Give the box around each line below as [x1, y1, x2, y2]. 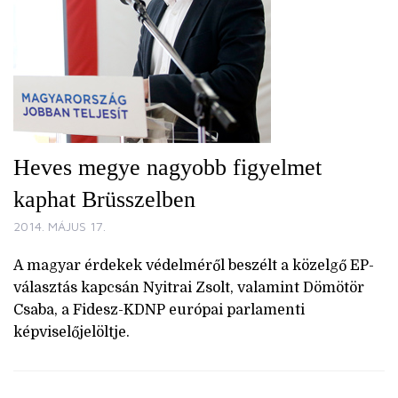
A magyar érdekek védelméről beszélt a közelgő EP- [13, 258, 374, 275]
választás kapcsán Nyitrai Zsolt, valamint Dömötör [13, 280, 364, 297]
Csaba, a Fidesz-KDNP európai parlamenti [13, 302, 305, 319]
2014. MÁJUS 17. [13, 219, 106, 235]
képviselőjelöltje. [13, 324, 130, 341]
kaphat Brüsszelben [13, 187, 195, 213]
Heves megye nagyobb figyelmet [13, 155, 322, 181]
